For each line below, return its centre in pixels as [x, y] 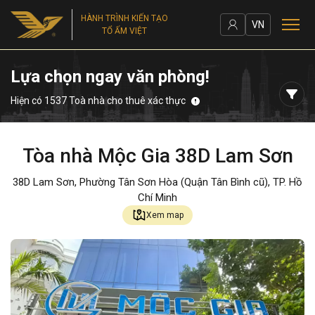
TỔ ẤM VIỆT [125, 31]
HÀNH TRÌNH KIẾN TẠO [125, 18]
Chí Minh [157, 198]
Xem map [165, 215]
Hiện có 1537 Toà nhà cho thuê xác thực [98, 101]
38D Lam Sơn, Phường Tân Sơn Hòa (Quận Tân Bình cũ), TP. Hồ [157, 182]
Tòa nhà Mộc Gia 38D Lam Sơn [157, 156]
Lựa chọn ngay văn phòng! [110, 77]
